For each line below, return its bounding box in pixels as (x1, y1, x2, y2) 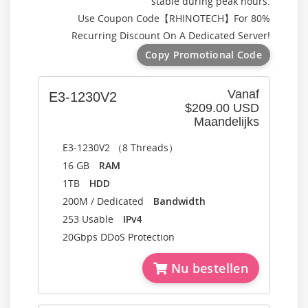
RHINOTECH (169, 12, 224, 25)
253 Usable (63, 212, 123, 225)
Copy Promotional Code (145, 48, 262, 61)
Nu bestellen (167, 260, 248, 276)
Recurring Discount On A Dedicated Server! (71, 29, 270, 42)
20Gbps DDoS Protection (63, 230, 175, 243)
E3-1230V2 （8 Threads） (63, 141, 178, 154)
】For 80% (224, 12, 270, 25)
